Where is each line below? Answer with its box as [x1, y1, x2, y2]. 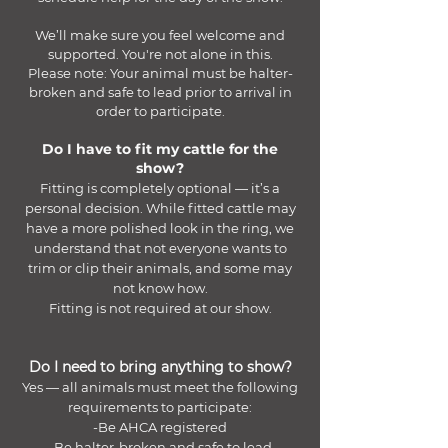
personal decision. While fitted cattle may [24, 200, 296, 216]
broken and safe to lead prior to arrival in [28, 84, 292, 100]
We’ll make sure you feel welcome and [35, 27, 285, 43]
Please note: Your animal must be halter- [27, 65, 293, 81]
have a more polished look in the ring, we [26, 220, 294, 236]
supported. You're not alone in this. [47, 46, 273, 62]
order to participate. [95, 103, 225, 119]
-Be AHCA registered [93, 419, 227, 435]
